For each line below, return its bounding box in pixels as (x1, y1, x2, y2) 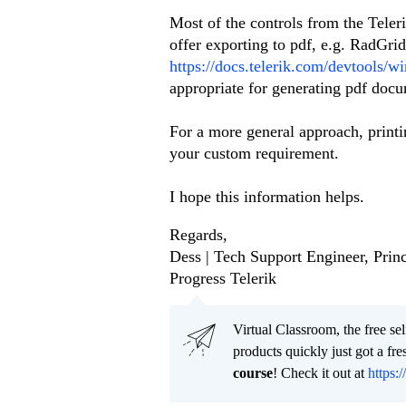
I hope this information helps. (169, 188, 364, 207)
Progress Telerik (169, 269, 276, 288)
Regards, (169, 226, 227, 245)
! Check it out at (273, 365, 368, 382)
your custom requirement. (169, 144, 343, 163)
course (233, 365, 273, 382)
